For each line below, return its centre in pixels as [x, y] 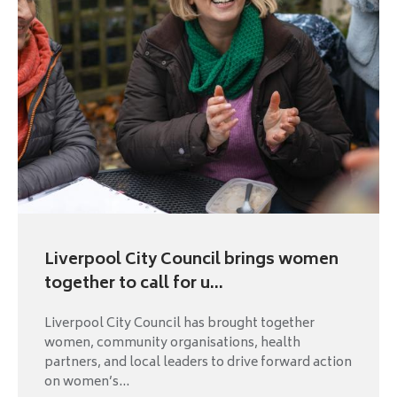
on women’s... [87, 382]
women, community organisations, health [172, 343]
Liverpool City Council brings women [191, 260]
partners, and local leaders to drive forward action [198, 362]
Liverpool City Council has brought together [179, 323]
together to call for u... [134, 284]
